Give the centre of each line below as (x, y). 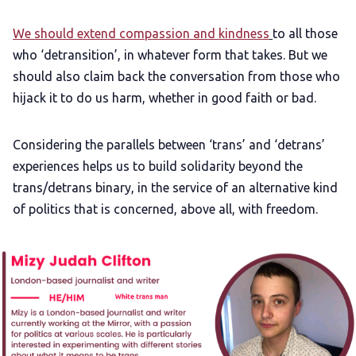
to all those (305, 34)
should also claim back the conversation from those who (176, 77)
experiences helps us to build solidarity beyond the (158, 166)
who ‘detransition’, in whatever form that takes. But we (170, 55)
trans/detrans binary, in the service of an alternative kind (175, 188)
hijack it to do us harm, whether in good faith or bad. (166, 98)
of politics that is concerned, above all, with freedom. (165, 209)
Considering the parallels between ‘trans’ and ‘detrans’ (169, 145)
